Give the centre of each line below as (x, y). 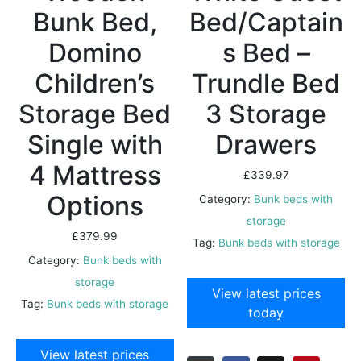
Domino (95, 53)
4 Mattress (95, 176)
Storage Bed (95, 114)
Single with (95, 145)
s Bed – (266, 53)
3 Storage (266, 114)
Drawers (266, 145)
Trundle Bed (266, 84)
